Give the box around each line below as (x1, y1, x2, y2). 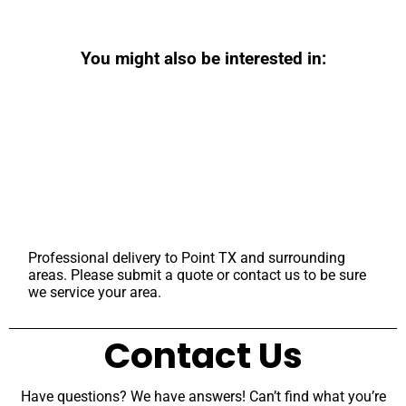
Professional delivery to (28, 248, 182, 266)
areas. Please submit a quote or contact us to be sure (28, 266, 367, 284)
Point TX (181, 248, 237, 266)
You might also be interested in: (80, 49, 326, 70)
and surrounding (237, 248, 346, 266)
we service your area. (28, 283, 162, 301)
